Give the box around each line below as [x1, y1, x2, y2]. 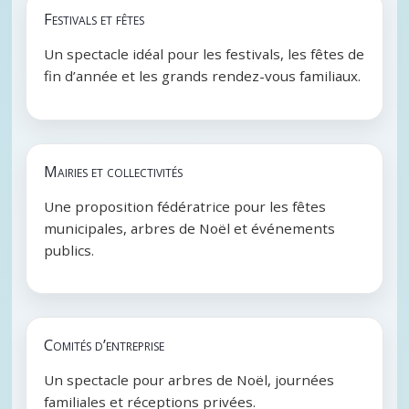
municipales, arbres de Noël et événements [44, 218, 336, 237]
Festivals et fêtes [44, 8, 145, 30]
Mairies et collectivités [44, 160, 184, 182]
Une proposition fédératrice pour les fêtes [44, 196, 327, 215]
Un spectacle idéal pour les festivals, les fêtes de [44, 45, 365, 64]
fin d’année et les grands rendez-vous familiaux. [44, 67, 362, 86]
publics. [44, 240, 95, 259]
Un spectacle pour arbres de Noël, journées [44, 371, 335, 390]
